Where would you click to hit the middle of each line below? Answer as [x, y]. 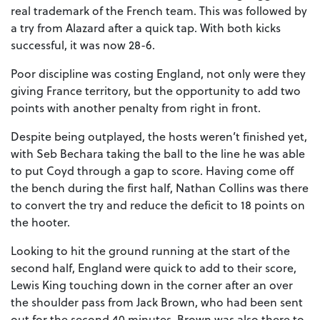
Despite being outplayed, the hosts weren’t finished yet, [159, 136]
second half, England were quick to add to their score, [154, 268]
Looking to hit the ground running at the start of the [150, 251]
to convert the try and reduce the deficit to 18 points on [158, 205]
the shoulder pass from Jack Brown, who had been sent [157, 302]
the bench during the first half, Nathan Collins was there [160, 188]
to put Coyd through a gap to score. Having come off [152, 171]
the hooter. [40, 222]
